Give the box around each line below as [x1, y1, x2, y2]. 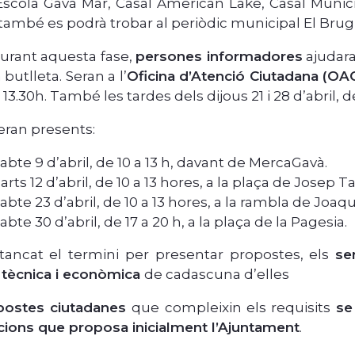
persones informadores [136, 48, 303, 65]
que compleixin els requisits [132, 300, 330, 316]
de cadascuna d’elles [144, 266, 289, 283]
